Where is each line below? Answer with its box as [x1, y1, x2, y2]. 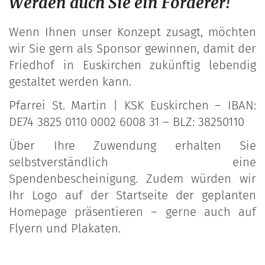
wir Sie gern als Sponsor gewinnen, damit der [9, 41, 256, 56]
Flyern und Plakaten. [9, 221, 121, 236]
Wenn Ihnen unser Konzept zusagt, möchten [9, 25, 256, 40]
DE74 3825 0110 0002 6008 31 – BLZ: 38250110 [9, 115, 244, 130]
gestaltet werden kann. [9, 75, 131, 89]
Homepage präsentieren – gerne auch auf [9, 205, 256, 219]
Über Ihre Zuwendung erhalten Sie [9, 138, 256, 153]
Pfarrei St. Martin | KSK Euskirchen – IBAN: [9, 98, 256, 113]
